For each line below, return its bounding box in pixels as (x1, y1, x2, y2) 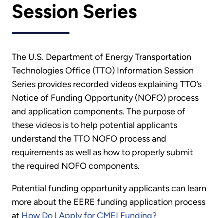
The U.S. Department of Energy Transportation (12, 52, 191, 63)
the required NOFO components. (12, 161, 140, 172)
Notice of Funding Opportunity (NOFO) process (12, 92, 199, 104)
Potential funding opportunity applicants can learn (12, 183, 206, 194)
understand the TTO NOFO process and (12, 133, 166, 145)
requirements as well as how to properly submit (12, 147, 193, 158)
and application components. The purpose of (12, 106, 185, 117)
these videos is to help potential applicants (12, 120, 177, 131)
